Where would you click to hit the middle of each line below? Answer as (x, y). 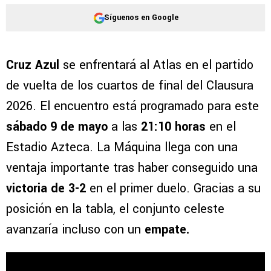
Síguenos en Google (141, 17)
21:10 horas (173, 127)
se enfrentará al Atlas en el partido (156, 65)
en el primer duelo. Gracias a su (173, 189)
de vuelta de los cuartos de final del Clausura (130, 86)
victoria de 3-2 (46, 189)
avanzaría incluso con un (75, 230)
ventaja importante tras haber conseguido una (132, 168)
